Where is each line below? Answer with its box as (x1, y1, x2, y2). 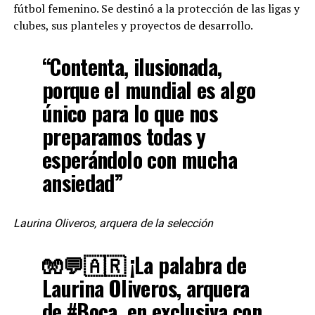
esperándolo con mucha (41, 143, 237, 175)
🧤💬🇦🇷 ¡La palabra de (41, 249, 247, 281)
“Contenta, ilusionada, (41, 51, 222, 82)
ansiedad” (41, 167, 124, 198)
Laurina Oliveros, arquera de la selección (13, 217, 213, 230)
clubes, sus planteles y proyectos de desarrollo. (13, 18, 253, 33)
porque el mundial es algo (41, 74, 256, 105)
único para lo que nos (41, 97, 217, 129)
